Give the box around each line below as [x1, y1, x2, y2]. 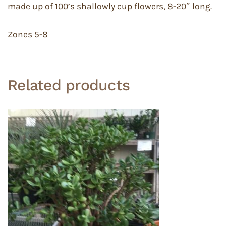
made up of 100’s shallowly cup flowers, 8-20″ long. [8, 1, 212, 11]
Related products [8, 76, 130, 94]
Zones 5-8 [8, 29, 48, 39]
